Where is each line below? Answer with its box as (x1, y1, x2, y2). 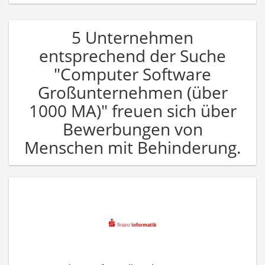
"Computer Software (54, 62, 211, 85)
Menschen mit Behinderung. (24, 135, 241, 159)
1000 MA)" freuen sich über (28, 99, 237, 122)
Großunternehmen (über (37, 80, 228, 104)
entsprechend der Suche (39, 44, 226, 67)
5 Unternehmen (72, 25, 193, 49)
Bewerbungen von (62, 117, 203, 140)
